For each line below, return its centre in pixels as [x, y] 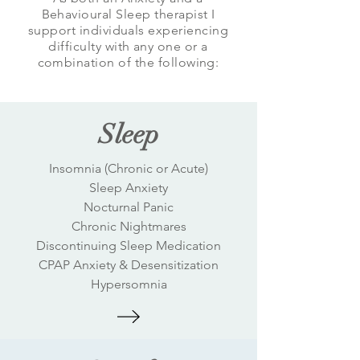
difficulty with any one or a [128, 46]
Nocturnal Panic [129, 207]
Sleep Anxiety [129, 188]
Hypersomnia [129, 284]
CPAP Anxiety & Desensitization [129, 265]
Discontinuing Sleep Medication [129, 245]
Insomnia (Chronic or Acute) [129, 168]
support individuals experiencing [128, 30]
